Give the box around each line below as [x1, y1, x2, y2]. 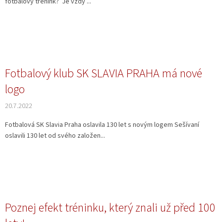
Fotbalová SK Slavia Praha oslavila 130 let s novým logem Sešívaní [5, 120, 199, 130]
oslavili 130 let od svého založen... [5, 131, 105, 141]
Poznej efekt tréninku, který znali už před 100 [5, 199, 216, 217]
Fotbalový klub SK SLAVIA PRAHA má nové [5, 65, 202, 83]
